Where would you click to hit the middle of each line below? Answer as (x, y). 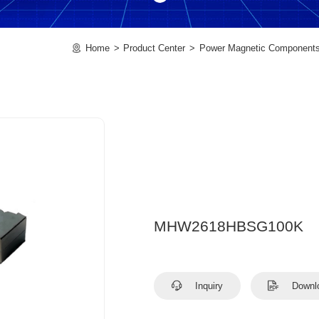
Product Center (155, 48)
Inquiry (208, 286)
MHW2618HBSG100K (229, 226)
